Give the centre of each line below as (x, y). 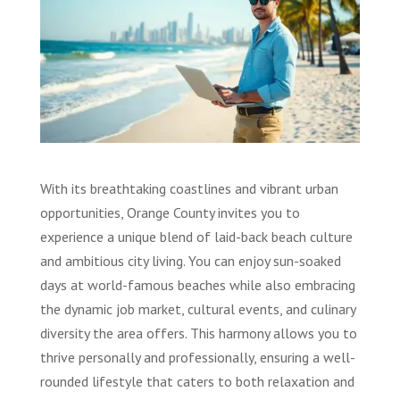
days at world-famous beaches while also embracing (197, 284)
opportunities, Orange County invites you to (170, 212)
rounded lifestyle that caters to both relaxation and (197, 381)
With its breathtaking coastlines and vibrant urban (189, 188)
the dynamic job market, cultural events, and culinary (197, 308)
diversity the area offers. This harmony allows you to (198, 333)
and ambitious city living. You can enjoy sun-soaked (190, 260)
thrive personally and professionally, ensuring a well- (197, 357)
